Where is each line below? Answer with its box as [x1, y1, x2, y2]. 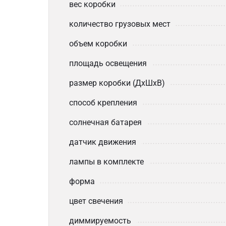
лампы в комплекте [69, 157, 144, 166]
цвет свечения [69, 196, 123, 206]
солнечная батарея [69, 118, 142, 127]
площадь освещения [69, 59, 147, 68]
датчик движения [69, 137, 136, 147]
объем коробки [69, 39, 127, 48]
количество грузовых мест [69, 19, 171, 29]
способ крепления [69, 98, 137, 107]
